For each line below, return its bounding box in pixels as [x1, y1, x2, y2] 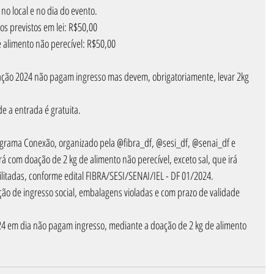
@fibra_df [117, 135, 152, 150]
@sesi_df [156, 135, 188, 150]
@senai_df [192, 135, 229, 150]
